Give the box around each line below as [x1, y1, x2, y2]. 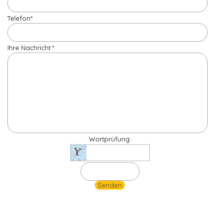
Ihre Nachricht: [7, 44, 52, 52]
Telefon [7, 14, 30, 23]
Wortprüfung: [88, 135, 131, 143]
